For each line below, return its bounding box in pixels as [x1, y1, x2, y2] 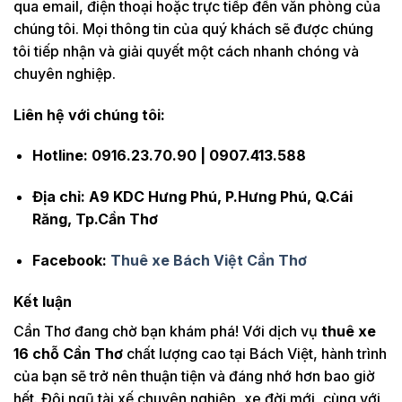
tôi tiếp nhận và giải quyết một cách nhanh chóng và [13, 41, 359, 60]
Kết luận [13, 292, 72, 310]
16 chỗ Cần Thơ [13, 344, 123, 363]
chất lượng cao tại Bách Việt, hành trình [123, 344, 387, 363]
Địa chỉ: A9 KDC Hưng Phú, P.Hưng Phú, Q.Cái [31, 188, 353, 206]
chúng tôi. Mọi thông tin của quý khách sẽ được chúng [13, 19, 373, 38]
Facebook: [31, 251, 107, 270]
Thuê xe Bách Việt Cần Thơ [109, 251, 307, 270]
